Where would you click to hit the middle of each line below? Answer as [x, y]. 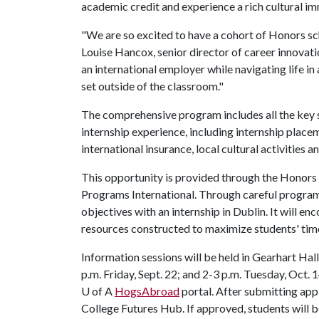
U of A [97, 291]
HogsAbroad [147, 291]
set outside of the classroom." [152, 86]
